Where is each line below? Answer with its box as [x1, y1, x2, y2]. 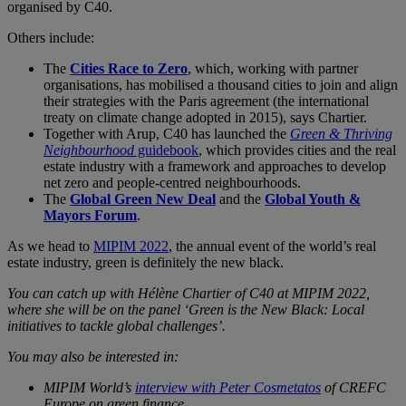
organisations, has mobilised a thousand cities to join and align [43, 76, 398, 92]
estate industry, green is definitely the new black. [7, 254, 284, 270]
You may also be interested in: [7, 348, 179, 364]
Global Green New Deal [70, 190, 216, 207]
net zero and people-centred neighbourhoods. [43, 174, 301, 190]
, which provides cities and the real [198, 141, 396, 158]
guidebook [134, 141, 198, 158]
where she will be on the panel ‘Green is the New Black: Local [7, 301, 364, 317]
